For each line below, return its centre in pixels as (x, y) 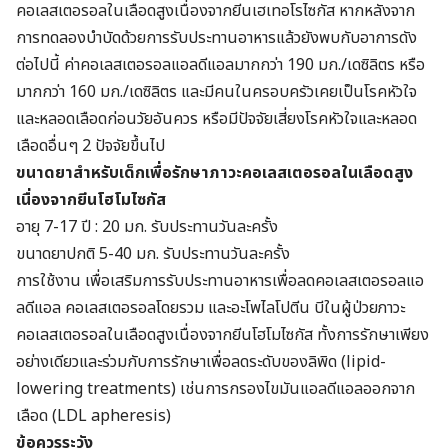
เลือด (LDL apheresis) (93, 415)
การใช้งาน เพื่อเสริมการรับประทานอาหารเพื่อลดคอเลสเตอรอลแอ (220, 280)
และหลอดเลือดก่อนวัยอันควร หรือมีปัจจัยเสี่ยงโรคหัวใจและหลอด (216, 118)
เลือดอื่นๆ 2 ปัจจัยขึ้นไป (90, 145)
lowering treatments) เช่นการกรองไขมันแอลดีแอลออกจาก (215, 388)
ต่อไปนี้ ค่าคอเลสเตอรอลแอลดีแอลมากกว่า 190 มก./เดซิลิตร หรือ (220, 64)
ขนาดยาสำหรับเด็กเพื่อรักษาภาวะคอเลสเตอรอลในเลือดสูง (214, 172)
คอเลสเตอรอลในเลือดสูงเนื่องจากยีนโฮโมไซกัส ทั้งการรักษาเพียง (222, 334)
